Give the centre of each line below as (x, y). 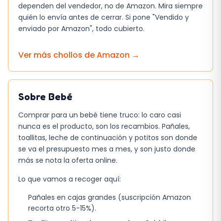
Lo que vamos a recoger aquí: (70, 179)
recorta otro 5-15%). (62, 208)
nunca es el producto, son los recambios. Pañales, (104, 127)
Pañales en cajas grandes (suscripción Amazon (110, 197)
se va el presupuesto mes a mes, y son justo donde (107, 149)
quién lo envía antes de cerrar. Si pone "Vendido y (104, 17)
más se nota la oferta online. (68, 161)
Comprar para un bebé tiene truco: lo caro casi (100, 115)
